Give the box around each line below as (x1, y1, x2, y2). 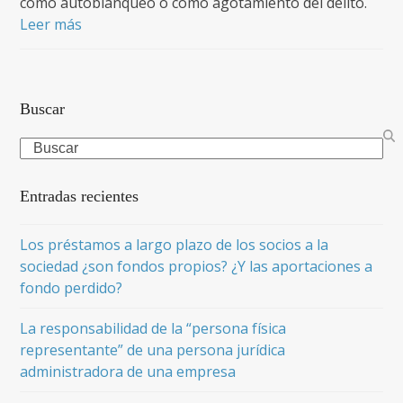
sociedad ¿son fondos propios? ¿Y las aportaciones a (20, 256, 373, 276)
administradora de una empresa (20, 362, 237, 381)
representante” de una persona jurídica (20, 340, 286, 360)
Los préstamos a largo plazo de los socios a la (20, 235, 329, 255)
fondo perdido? (20, 278, 123, 298)
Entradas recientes (20, 187, 139, 205)
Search (19, 137, 66, 157)
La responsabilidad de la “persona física (20, 318, 287, 338)
